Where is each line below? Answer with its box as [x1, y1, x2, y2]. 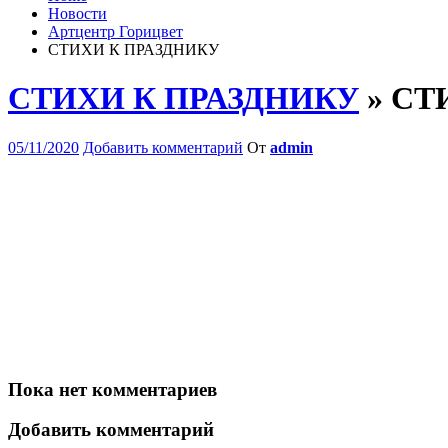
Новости [48, 5, 107, 22]
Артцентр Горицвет [48, 23, 183, 40]
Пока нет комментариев [8, 378, 217, 400]
